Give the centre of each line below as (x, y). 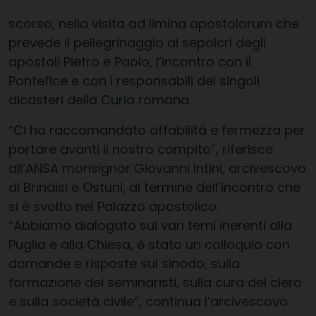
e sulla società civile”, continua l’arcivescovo (148, 302)
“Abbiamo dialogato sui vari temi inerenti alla (150, 226)
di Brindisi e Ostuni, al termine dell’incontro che (154, 188)
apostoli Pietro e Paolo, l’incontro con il (130, 62)
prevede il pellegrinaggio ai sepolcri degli (137, 43)
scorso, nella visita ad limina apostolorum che (154, 24)
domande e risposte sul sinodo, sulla (124, 264)
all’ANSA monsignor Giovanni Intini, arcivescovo (157, 169)
